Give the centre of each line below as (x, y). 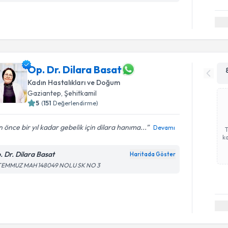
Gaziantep (45, 93)
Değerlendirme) (76, 103)
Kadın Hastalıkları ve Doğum (74, 82)
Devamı (164, 127)
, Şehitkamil (79, 93)
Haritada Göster (153, 154)
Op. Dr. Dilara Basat (75, 69)
